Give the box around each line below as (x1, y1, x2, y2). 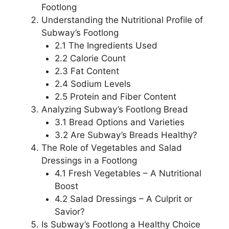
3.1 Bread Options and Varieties (54, 117, 185, 127)
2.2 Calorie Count (54, 53, 126, 63)
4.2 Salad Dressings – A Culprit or (54, 193, 192, 204)
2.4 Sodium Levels (54, 78, 131, 89)
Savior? (54, 206, 85, 217)
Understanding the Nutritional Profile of (41, 14, 203, 25)
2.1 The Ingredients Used (54, 40, 157, 51)
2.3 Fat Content (54, 65, 119, 76)
